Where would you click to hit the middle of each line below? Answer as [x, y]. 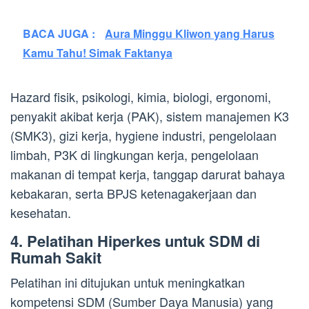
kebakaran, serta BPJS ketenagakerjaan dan [133, 193]
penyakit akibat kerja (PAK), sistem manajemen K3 [150, 116]
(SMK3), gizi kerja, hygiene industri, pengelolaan [143, 135]
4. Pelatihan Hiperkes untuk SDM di [135, 240]
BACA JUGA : [60, 33]
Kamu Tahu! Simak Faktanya [98, 52]
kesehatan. [41, 212]
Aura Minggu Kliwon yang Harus [190, 33]
